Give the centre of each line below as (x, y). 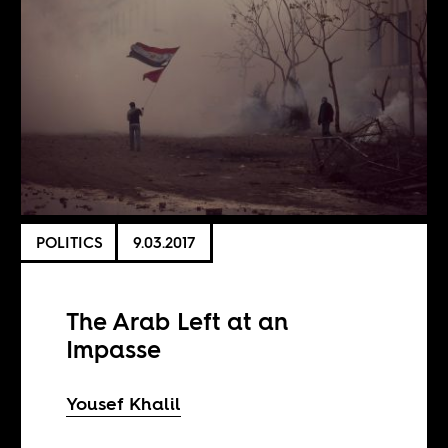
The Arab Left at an (177, 321)
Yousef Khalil (124, 403)
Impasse (114, 349)
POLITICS (70, 242)
